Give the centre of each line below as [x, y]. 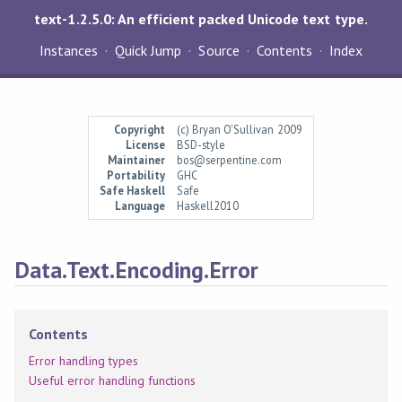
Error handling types [83, 360]
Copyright [140, 129]
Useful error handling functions [112, 380]
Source [219, 50]
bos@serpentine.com [230, 160]
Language [140, 205]
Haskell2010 [208, 205]
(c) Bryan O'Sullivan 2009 [240, 129]
